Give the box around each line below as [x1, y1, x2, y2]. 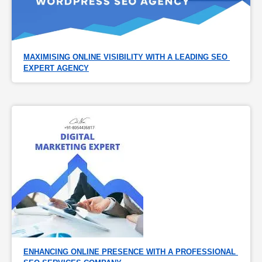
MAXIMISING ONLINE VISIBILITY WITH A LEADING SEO [23, 52, 227, 61]
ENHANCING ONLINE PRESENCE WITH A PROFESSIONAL [23, 247, 236, 256]
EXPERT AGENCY [23, 63, 89, 73]
